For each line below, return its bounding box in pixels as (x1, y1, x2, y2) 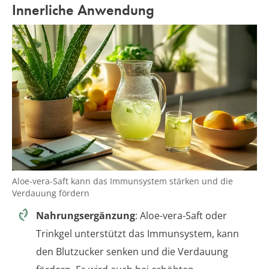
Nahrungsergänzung (36, 208, 135, 222)
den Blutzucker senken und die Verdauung (36, 244, 228, 258)
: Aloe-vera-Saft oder (135, 208, 227, 222)
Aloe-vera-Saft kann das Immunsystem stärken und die (12, 175, 233, 187)
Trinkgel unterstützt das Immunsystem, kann (36, 226, 239, 240)
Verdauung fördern (12, 187, 89, 199)
